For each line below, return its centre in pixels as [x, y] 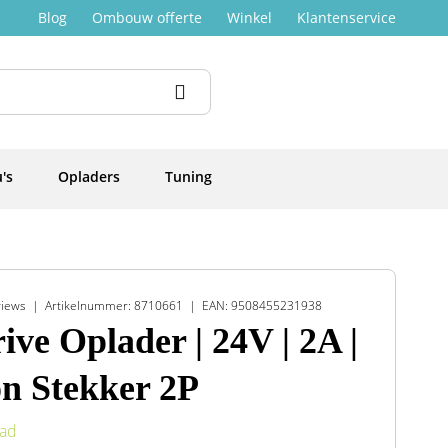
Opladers [89, 176]
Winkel [249, 17]
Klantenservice [346, 17]
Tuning [188, 176]
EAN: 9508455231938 [261, 305]
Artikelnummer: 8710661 [113, 305]
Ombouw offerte [147, 17]
